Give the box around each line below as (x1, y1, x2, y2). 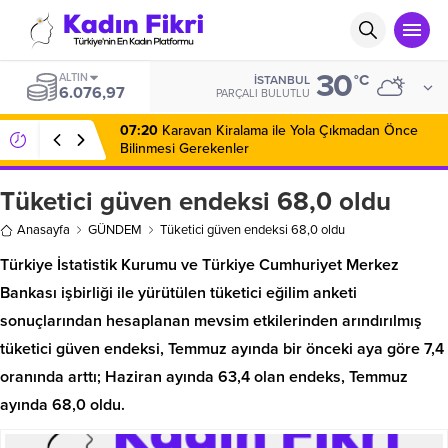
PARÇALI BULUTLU (216, 87, 310, 100)
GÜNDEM (88, 222, 142, 238)
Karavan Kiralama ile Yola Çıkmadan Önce (158, 122, 418, 139)
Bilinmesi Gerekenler (120, 140, 249, 157)
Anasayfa (17, 222, 70, 238)
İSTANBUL (254, 73, 310, 87)
